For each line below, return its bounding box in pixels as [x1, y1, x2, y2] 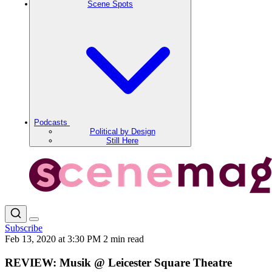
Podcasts [34, 118, 70, 127]
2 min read [103, 234, 144, 244]
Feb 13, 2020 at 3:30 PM [5, 234, 103, 244]
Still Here [106, 136, 138, 145]
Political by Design [89, 127, 155, 136]
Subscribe [5, 223, 42, 233]
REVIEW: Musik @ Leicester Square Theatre [5, 256, 232, 269]
